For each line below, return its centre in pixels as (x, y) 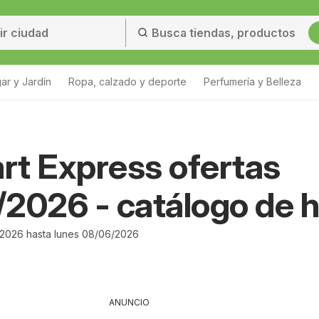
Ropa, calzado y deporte (127, 82)
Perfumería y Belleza (252, 82)
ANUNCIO (129, 302)
